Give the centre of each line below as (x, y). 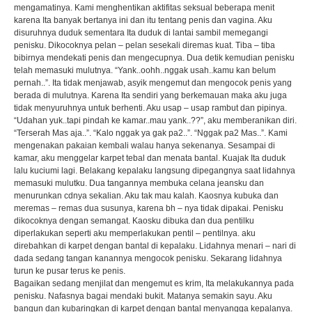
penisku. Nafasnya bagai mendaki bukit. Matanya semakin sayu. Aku (143, 296)
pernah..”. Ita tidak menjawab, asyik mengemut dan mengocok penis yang (153, 83)
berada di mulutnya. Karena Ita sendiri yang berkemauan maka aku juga (150, 95)
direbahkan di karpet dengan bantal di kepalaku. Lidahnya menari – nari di (155, 246)
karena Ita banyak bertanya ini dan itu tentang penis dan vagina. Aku (143, 20)
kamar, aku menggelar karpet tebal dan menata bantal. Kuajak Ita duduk (149, 158)
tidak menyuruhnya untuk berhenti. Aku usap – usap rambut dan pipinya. (150, 108)
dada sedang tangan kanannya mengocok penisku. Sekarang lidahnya (148, 258)
